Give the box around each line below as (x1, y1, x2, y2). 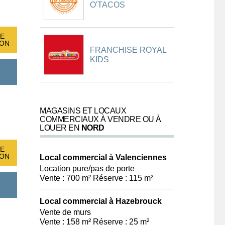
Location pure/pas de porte (40, 164, 135, 173)
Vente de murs (40, 208, 91, 216)
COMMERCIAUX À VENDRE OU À (40, 115, 161, 124)
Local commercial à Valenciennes (40, 153, 167, 162)
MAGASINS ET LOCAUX (40, 106, 126, 115)
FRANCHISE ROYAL (90, 46, 166, 54)
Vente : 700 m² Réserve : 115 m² (40, 174, 153, 182)
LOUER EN (40, 124, 81, 132)
